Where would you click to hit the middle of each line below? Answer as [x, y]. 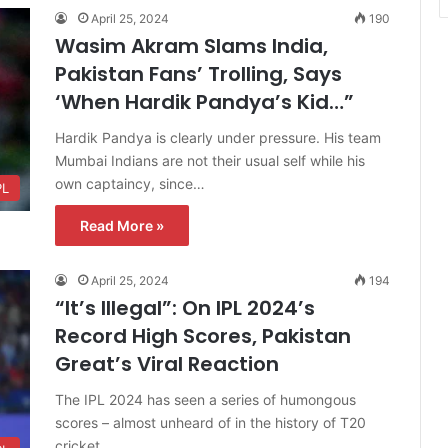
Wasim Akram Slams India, [191, 45]
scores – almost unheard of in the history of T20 [210, 422]
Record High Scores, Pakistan [203, 335]
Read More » [122, 225]
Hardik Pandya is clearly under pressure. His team [218, 137]
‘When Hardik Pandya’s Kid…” [204, 101]
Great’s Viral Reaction [167, 363]
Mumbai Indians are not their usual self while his [210, 160]
